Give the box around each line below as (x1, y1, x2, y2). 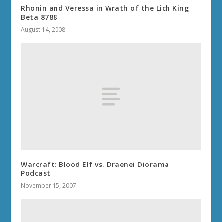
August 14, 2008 (21, 25, 66, 34)
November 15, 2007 (21, 181, 77, 190)
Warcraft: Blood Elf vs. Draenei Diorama (21, 160, 169, 169)
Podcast (21, 168, 51, 178)
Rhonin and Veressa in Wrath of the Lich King (21, 3, 189, 13)
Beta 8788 (21, 12, 57, 22)
